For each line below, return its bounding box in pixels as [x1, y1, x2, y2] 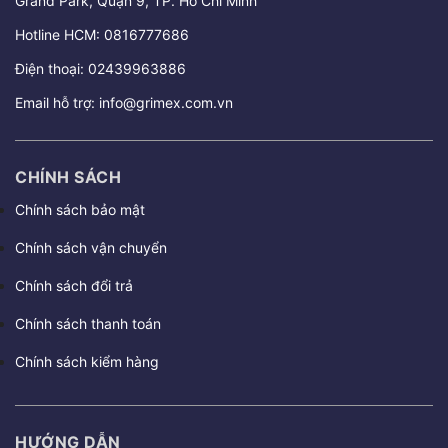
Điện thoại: [15, 59, 88, 77]
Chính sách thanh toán [15, 314, 161, 332]
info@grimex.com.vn [99, 93, 233, 111]
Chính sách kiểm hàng [15, 352, 159, 370]
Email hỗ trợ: [15, 93, 99, 111]
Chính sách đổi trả [15, 276, 133, 294]
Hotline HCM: [15, 25, 104, 43]
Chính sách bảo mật [15, 200, 145, 218]
